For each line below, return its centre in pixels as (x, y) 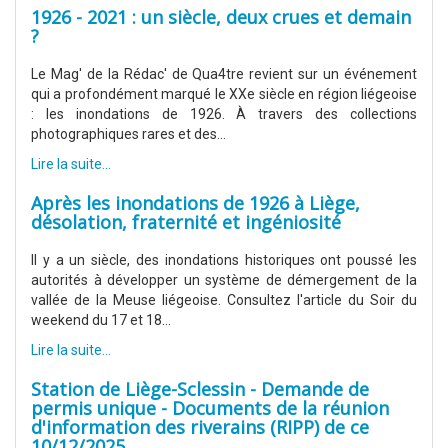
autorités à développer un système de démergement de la (224, 280)
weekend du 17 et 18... (101, 320)
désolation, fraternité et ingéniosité (186, 222)
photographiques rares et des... (128, 134)
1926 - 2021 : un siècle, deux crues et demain (221, 17)
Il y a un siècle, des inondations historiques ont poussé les (224, 260)
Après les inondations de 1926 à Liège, (195, 203)
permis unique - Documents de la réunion (210, 408)
